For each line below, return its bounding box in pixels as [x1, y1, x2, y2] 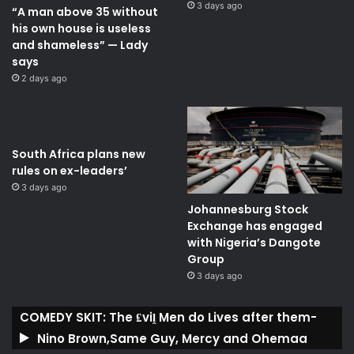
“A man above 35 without [12, 3, 158, 20]
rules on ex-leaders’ [12, 162, 127, 179]
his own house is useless [12, 20, 151, 36]
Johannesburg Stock [186, 201, 308, 218]
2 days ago [21, 72, 67, 84]
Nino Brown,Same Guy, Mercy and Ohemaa [37, 330, 307, 348]
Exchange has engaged [186, 218, 322, 235]
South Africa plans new [12, 145, 145, 162]
